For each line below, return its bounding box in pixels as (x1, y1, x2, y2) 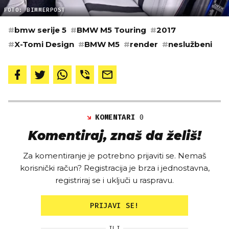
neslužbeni (168, 39, 212, 49)
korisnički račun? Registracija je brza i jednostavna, (19, 163, 210, 173)
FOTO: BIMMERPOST (4, 6, 65, 13)
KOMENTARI (95, 112, 140, 122)
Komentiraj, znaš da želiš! (28, 128, 201, 143)
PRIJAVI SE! (90, 201, 139, 210)
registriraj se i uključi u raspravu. (55, 175, 174, 185)
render (130, 39, 158, 49)
